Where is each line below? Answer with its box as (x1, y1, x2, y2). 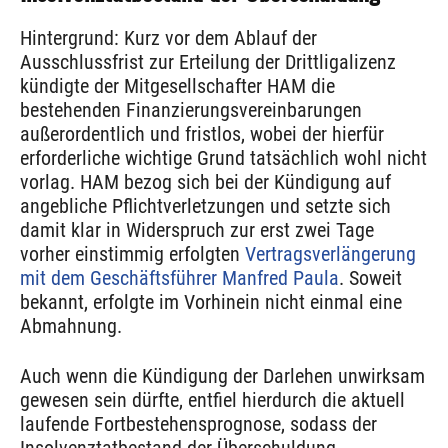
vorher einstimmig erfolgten (20, 242, 245, 267)
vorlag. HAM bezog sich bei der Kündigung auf (20, 170, 391, 195)
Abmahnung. (20, 314, 122, 339)
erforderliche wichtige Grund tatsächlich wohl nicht (20, 146, 427, 171)
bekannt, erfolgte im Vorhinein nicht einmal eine (20, 290, 402, 315)
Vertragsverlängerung (245, 242, 416, 267)
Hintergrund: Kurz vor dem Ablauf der (20, 26, 317, 51)
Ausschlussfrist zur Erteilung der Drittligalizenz (20, 50, 396, 75)
